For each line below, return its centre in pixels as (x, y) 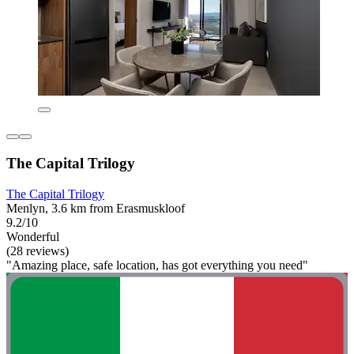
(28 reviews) (38, 250)
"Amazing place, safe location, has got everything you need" (157, 265)
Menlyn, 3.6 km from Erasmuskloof (96, 208)
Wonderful (33, 236)
